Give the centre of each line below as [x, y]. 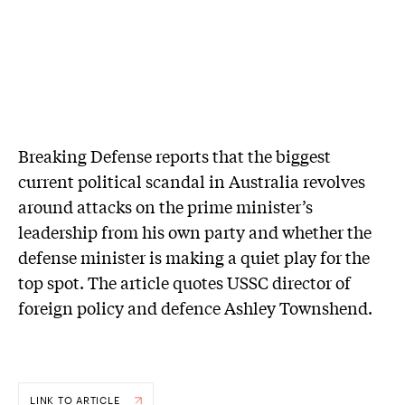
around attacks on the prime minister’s [165, 206]
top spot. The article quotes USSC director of [184, 282]
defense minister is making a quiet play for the [194, 256]
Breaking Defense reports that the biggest [174, 155]
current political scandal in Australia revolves [192, 180]
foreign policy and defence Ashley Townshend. [195, 307]
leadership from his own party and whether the [195, 231]
